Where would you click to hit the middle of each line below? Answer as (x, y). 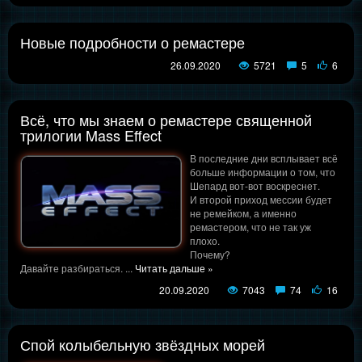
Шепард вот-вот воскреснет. (256, 186)
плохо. (205, 241)
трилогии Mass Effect (91, 135)
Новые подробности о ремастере (133, 42)
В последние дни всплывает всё (264, 158)
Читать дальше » (174, 268)
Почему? (210, 255)
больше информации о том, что (263, 172)
